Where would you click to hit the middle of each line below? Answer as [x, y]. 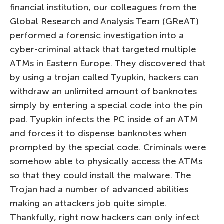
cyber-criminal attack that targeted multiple [103, 49]
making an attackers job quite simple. [90, 203]
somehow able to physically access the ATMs [106, 161]
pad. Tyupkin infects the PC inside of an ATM [104, 119]
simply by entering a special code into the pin [106, 105]
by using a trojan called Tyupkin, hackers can [104, 77]
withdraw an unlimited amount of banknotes [103, 91]
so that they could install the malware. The [101, 175]
